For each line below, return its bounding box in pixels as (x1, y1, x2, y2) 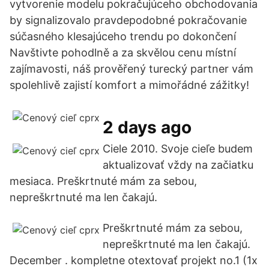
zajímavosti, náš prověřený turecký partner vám (10, 62, 253, 75)
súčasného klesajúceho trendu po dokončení (10, 30, 236, 43)
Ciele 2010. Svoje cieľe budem (103, 142, 253, 155)
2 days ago (103, 117, 192, 138)
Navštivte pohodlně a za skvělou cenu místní (10, 46, 236, 59)
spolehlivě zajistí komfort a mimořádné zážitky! (10, 79, 249, 91)
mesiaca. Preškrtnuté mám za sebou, (10, 175, 197, 187)
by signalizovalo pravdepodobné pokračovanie (10, 14, 247, 26)
